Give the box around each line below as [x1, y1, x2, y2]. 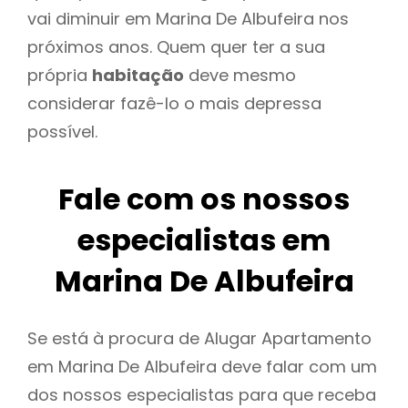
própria [27, 63, 92, 87]
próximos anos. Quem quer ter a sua [27, 35, 325, 58]
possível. [27, 119, 97, 143]
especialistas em [77, 219, 331, 261]
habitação [92, 63, 184, 87]
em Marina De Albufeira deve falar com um [27, 355, 377, 379]
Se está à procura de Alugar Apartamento [27, 327, 372, 351]
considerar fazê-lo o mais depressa [27, 91, 321, 115]
